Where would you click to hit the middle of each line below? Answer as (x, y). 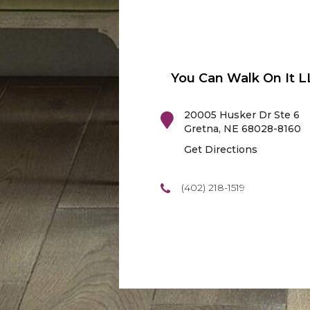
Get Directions (221, 150)
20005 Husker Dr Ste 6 (242, 115)
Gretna (201, 129)
